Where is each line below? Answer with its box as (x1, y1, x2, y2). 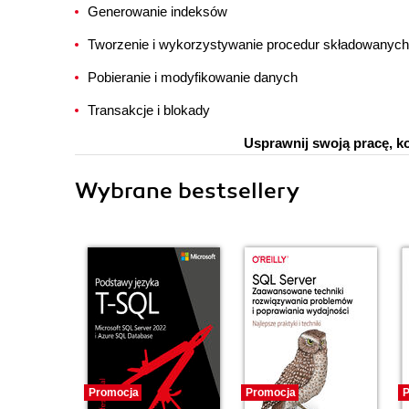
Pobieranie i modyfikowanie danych (88, 69, 298, 85)
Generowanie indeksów (88, 4, 227, 19)
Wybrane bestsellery (75, 177, 299, 204)
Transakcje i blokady (88, 102, 210, 118)
